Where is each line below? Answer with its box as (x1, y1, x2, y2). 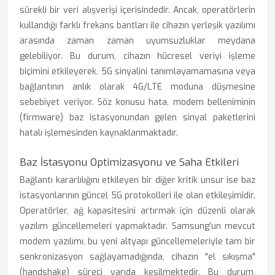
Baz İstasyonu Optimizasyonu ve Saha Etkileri (20, 155, 239, 169)
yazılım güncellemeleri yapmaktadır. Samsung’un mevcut (20, 220, 255, 232)
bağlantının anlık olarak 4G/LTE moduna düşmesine (20, 81, 255, 93)
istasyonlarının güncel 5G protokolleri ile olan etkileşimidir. (20, 190, 255, 201)
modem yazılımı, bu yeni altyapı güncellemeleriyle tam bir (20, 236, 255, 247)
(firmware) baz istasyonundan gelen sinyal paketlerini (20, 112, 255, 123)
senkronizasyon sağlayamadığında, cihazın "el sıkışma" (20, 251, 255, 263)
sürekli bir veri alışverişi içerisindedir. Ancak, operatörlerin (20, 4, 255, 16)
